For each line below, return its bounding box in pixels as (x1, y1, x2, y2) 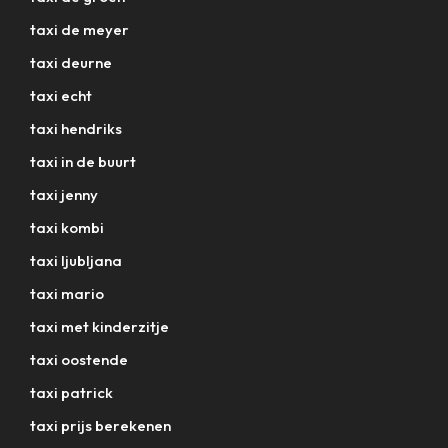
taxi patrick (30, 382, 113, 402)
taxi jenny (30, 184, 98, 204)
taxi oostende (30, 349, 128, 369)
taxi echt (30, 85, 92, 105)
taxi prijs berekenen (30, 415, 171, 435)
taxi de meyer (30, 19, 129, 39)
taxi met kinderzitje (30, 316, 169, 336)
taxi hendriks (30, 118, 122, 138)
